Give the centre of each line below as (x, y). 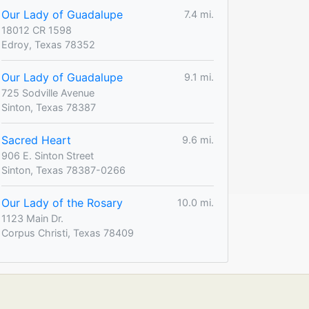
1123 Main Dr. (32, 218)
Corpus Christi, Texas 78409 (68, 232)
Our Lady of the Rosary (62, 202)
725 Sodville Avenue (48, 92)
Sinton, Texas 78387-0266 (63, 170)
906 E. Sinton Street (48, 155)
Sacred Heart (36, 140)
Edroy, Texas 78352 (48, 44)
